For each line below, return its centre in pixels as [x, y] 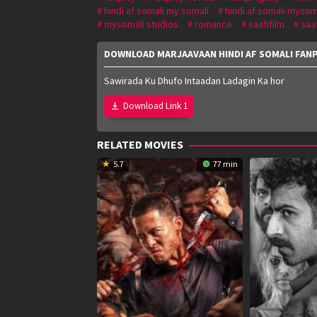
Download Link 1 [155, 105]
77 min [225, 163]
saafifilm [266, 24]
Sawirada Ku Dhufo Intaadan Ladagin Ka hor [194, 80]
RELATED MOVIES [140, 144]
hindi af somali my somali [156, 10]
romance [213, 24]
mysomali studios [141, 24]
